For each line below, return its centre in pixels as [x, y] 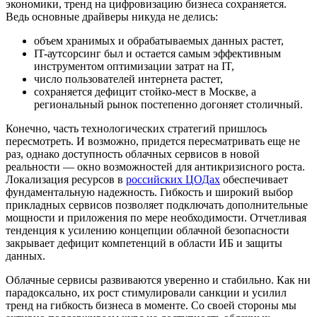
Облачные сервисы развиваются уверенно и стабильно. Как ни [158, 279]
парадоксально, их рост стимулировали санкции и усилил [146, 292]
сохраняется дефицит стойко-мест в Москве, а [145, 91]
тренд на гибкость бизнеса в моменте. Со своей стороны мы [151, 305]
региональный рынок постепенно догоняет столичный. [168, 104]
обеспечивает [254, 179]
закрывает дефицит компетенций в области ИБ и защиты [144, 243]
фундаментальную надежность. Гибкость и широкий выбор [149, 192]
